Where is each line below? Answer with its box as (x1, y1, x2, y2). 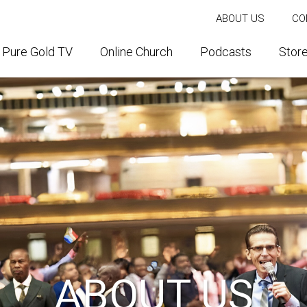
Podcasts (200, 45, 251, 59)
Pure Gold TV (2, 45, 73, 59)
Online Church (100, 45, 173, 59)
